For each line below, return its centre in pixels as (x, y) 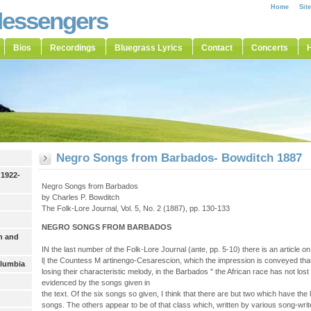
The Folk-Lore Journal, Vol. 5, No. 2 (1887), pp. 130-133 (135, 209)
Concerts (270, 48)
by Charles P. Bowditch (80, 197)
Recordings (73, 48)
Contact (217, 48)
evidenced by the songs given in (95, 283)
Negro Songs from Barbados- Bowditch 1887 (179, 158)
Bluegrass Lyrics (149, 48)
